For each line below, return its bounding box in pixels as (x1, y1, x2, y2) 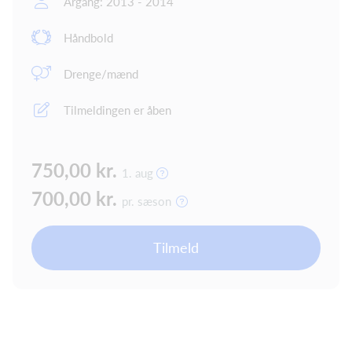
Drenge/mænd (64, 66, 138, 81)
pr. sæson (122, 193, 171, 208)
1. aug (122, 165, 156, 180)
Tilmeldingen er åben (64, 102, 171, 117)
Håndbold (64, 30, 113, 45)
